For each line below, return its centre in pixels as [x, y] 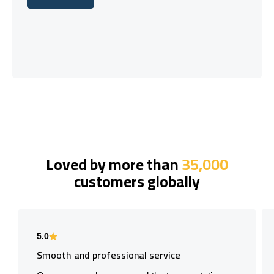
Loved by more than [114, 164]
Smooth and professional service [109, 255]
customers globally [137, 181]
